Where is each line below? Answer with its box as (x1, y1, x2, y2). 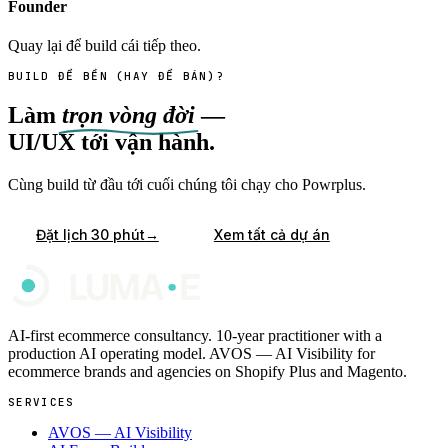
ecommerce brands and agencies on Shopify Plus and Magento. (8, 362, 407, 380)
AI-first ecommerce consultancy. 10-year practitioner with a (8, 326, 382, 344)
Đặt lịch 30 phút (36, 226, 145, 244)
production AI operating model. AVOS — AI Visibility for (8, 344, 375, 362)
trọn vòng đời (62, 101, 195, 128)
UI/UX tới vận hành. (8, 128, 215, 155)
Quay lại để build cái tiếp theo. (8, 36, 201, 54)
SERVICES (8, 394, 75, 409)
